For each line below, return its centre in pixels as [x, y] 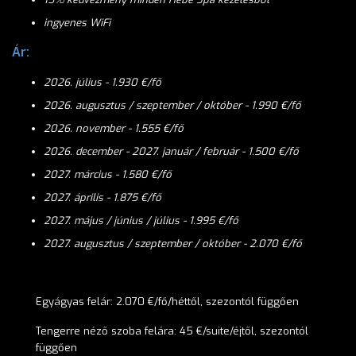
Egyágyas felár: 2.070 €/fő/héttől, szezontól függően [167, 302]
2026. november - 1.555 [103, 128]
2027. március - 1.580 [97, 174]
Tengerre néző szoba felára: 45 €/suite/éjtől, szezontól [172, 331]
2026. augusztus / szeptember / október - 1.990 [162, 105]
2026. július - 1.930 [92, 82]
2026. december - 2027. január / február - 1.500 [161, 151]
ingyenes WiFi [77, 23]
